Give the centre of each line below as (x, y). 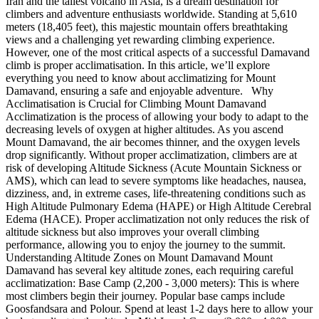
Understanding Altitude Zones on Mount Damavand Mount (139, 257)
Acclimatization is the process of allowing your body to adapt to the (157, 116)
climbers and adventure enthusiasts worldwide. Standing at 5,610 (151, 14)
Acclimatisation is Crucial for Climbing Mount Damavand (136, 103)
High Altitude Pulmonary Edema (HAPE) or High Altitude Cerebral (158, 206)
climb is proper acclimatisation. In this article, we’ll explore (138, 65)
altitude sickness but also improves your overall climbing (132, 231)
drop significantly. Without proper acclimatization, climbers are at (151, 155)
